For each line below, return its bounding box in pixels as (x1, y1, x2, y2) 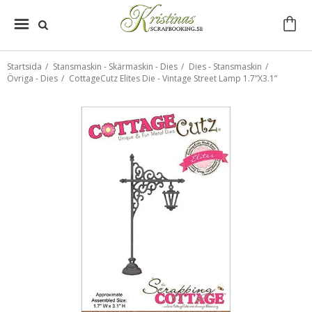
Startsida (7, 61, 42, 72)
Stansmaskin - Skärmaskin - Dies (53, 61, 178, 72)
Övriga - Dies (7, 72, 58, 84)
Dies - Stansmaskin (189, 61, 262, 72)
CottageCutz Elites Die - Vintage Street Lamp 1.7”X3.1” (69, 72, 277, 84)
